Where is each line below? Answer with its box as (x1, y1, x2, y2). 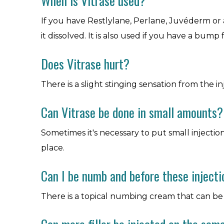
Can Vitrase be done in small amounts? (41, 102, 223, 122)
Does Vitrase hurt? (41, 53, 129, 73)
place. (41, 142, 64, 152)
